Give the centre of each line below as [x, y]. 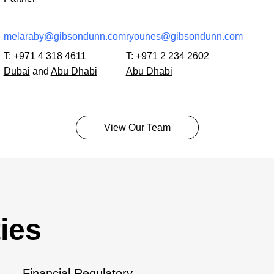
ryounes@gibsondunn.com [184, 36]
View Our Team [137, 127]
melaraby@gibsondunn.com [65, 36]
